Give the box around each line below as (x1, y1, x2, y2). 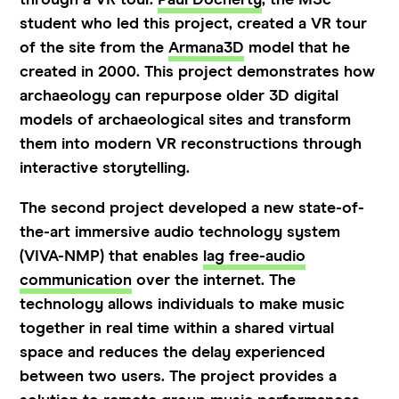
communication (20, 272, 133, 289)
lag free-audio (203, 248, 306, 265)
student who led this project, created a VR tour (20, 15, 368, 32)
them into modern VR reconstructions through (20, 135, 362, 152)
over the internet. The (132, 272, 297, 289)
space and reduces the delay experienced (20, 344, 326, 361)
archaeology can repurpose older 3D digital (20, 87, 339, 104)
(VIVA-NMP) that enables (20, 248, 204, 265)
